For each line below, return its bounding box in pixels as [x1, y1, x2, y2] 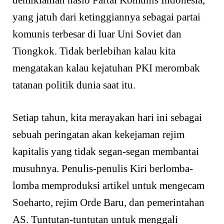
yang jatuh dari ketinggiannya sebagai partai [12, 10, 200, 23]
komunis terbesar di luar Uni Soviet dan [12, 27, 181, 40]
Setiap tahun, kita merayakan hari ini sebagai [12, 111, 202, 124]
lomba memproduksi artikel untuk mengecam [12, 179, 204, 192]
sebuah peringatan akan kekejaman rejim [12, 128, 184, 141]
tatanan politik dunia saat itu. [12, 78, 135, 91]
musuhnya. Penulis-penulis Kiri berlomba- [12, 162, 193, 175]
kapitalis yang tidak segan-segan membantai [12, 145, 199, 158]
